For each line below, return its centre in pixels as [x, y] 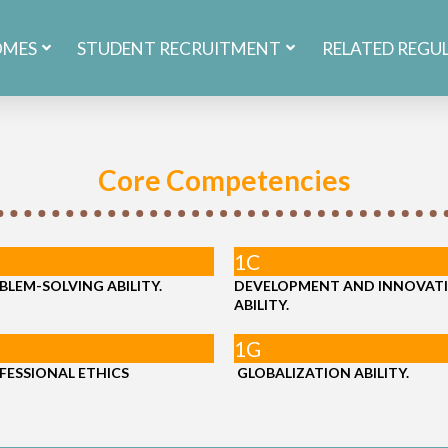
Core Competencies [224, 180]
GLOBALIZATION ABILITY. [321, 372]
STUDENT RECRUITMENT [179, 48]
